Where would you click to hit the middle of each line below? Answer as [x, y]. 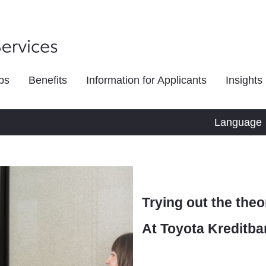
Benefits [48, 80]
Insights [244, 80]
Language [239, 122]
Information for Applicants [146, 80]
